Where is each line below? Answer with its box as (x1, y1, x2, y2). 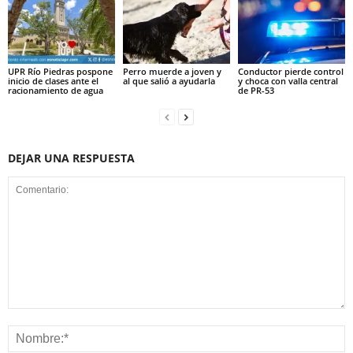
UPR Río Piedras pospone (8, 65, 113, 77)
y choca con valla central (237, 74, 338, 87)
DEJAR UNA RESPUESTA (8, 150, 135, 165)
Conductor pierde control (237, 65, 344, 77)
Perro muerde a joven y (122, 65, 221, 77)
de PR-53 (237, 84, 274, 96)
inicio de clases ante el (8, 74, 98, 87)
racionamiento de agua (8, 84, 103, 96)
